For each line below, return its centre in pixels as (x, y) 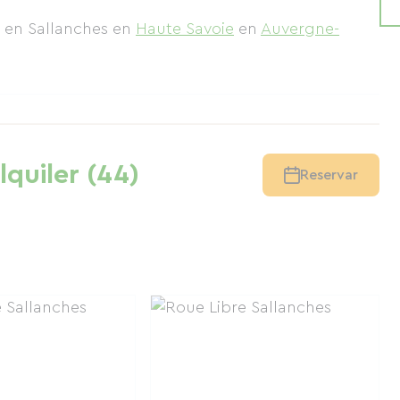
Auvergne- (300, 29)
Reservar (329, 175)
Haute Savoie (185, 29)
